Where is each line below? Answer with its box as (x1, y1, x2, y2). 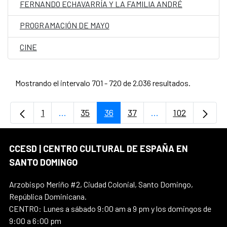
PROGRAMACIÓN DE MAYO (19, 20, 109, 30)
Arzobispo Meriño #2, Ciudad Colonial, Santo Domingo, (9, 179, 193, 189)
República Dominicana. (9, 191, 87, 201)
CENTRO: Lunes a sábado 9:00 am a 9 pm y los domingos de (9, 203, 211, 213)
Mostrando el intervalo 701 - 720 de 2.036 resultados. (15, 78, 191, 88)
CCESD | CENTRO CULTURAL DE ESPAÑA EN (9, 142, 188, 154)
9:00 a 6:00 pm (9, 215, 61, 225)
